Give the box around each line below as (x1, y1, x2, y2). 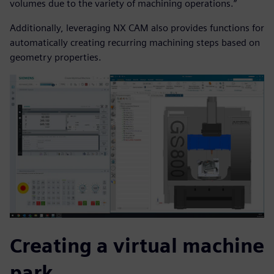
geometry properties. (10, 51, 102, 64)
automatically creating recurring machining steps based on (10, 37, 260, 49)
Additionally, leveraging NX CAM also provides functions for (10, 22, 264, 34)
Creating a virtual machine (10, 234, 264, 258)
